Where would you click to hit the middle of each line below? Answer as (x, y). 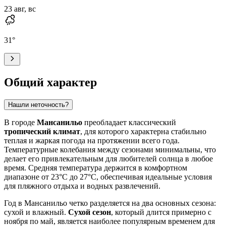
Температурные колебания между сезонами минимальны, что (110, 149)
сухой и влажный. (36, 212)
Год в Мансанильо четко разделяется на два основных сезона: (110, 203)
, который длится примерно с (161, 212)
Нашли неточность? (38, 104)
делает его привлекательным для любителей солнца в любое (108, 158)
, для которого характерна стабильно (143, 131)
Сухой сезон (90, 212)
